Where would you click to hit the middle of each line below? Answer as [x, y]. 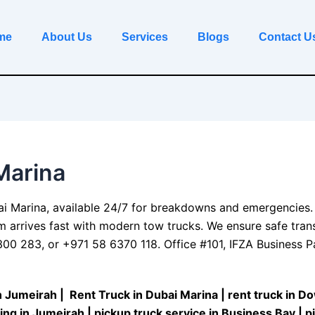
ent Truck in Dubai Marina [148, 294]
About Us [66, 37]
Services [144, 37]
